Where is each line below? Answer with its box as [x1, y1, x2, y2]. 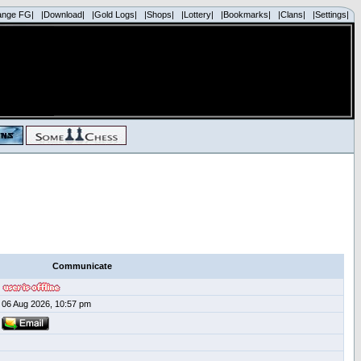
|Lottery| [181, 10, 214, 19]
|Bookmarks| [221, 10, 271, 19]
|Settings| [313, 10, 349, 19]
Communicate [52, 261, 112, 271]
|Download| [41, 10, 85, 19]
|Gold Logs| [92, 10, 137, 19]
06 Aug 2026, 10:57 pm [2, 299, 91, 309]
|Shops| [144, 10, 174, 19]
